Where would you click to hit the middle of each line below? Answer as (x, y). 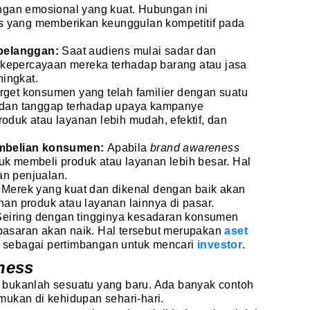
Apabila (129, 148)
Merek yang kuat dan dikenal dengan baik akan (124, 190)
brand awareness (195, 148)
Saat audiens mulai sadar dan (138, 51)
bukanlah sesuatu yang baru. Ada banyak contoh (128, 285)
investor (220, 245)
